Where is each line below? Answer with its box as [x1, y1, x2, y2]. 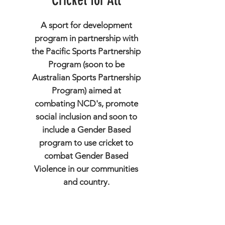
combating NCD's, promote [34, 98, 138, 108]
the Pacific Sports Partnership [32, 46, 141, 56]
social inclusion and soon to [35, 111, 137, 122]
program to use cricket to [39, 138, 133, 148]
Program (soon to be [48, 59, 125, 69]
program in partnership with [34, 33, 138, 43]
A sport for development [40, 20, 132, 30]
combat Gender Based [44, 151, 128, 161]
